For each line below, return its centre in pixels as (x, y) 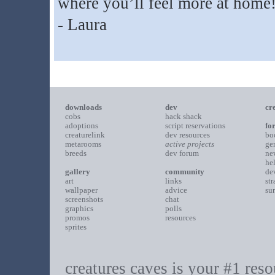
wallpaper (81, 190)
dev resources (187, 135)
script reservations (195, 126)
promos (77, 218)
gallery (77, 172)
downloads (83, 107)
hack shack (183, 116)
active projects (189, 144)
